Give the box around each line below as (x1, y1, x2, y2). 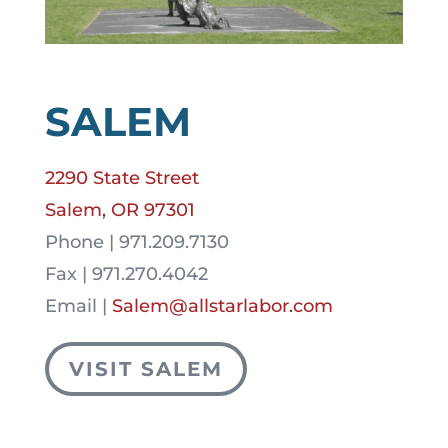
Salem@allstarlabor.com (111, 295, 333, 318)
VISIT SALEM (68, 357, 223, 382)
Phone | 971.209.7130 (44, 231, 229, 254)
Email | (44, 295, 112, 318)
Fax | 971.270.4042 (44, 263, 208, 286)
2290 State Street (44, 167, 199, 190)
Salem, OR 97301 (44, 199, 195, 222)
